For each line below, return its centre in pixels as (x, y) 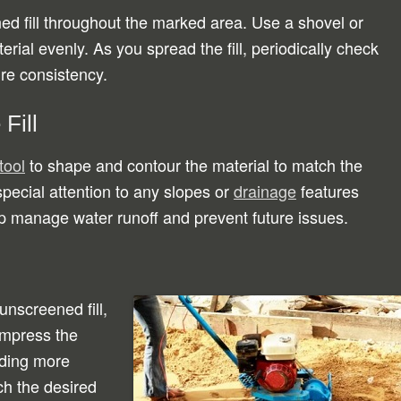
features (328, 191)
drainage (265, 191)
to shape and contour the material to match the (194, 165)
